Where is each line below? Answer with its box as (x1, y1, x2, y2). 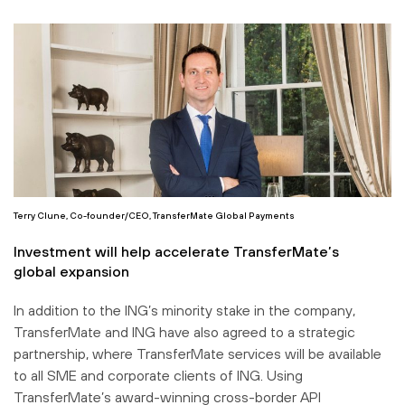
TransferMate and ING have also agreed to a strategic (14, 324, 355, 341)
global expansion (14, 263, 129, 280)
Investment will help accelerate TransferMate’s (14, 243, 339, 260)
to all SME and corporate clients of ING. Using (14, 367, 303, 384)
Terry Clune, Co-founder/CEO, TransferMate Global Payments (14, 211, 295, 221)
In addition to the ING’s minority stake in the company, (14, 302, 355, 319)
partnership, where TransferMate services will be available (14, 345, 381, 363)
